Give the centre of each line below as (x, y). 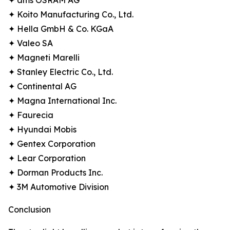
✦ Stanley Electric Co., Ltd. (61, 72)
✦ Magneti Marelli (44, 58)
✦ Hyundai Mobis (42, 130)
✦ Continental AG (42, 87)
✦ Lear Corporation (47, 158)
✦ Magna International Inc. (62, 101)
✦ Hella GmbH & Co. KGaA (61, 29)
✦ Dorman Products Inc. (55, 173)
